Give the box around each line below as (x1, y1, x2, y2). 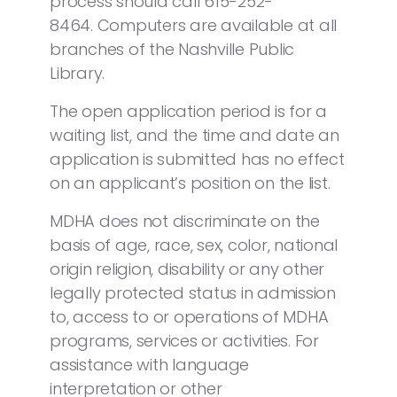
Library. (50, 61, 105, 84)
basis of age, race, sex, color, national (50, 233, 338, 256)
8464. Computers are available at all (50, 13, 337, 36)
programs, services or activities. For (50, 329, 319, 352)
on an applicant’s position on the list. (50, 171, 331, 194)
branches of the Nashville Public (50, 37, 294, 60)
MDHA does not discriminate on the (50, 209, 320, 232)
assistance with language (50, 353, 249, 376)
